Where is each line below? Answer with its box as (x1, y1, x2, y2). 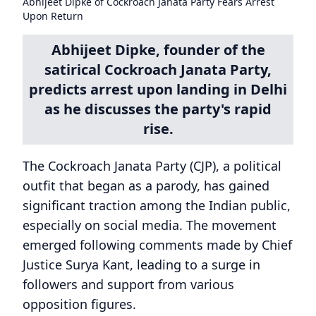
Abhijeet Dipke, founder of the (51, 40, 265, 59)
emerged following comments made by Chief (23, 236, 292, 253)
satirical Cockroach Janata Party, (44, 60, 272, 79)
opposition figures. (23, 296, 136, 312)
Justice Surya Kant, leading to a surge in (23, 256, 260, 273)
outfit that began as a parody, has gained (23, 177, 269, 194)
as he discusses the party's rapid (44, 99, 272, 119)
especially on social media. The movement (23, 217, 276, 233)
